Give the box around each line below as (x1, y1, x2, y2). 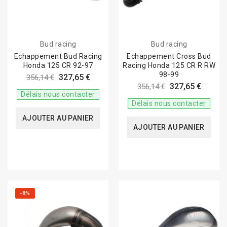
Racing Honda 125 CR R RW (123, 61, 215, 69)
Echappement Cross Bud (127, 52, 211, 60)
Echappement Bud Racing (14, 52, 102, 60)
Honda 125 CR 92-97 (23, 61, 93, 69)
